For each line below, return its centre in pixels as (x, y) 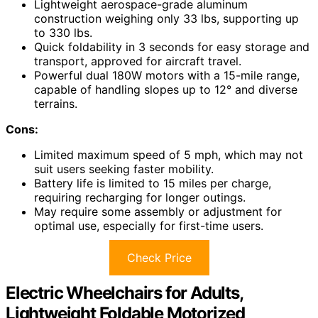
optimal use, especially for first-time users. (149, 226)
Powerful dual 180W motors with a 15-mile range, (167, 76)
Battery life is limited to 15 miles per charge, (153, 183)
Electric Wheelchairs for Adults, (124, 293)
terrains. (56, 104)
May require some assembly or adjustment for (158, 212)
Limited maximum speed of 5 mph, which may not (169, 155)
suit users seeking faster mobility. (124, 169)
